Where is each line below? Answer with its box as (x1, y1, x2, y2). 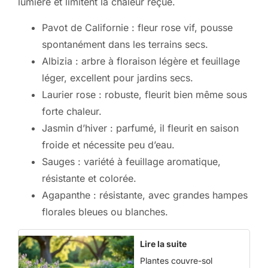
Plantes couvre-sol (140, 255, 212, 266)
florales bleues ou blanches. (42, 205, 168, 218)
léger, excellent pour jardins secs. (42, 71, 193, 84)
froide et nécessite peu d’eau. (42, 138, 175, 151)
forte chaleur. (42, 105, 102, 117)
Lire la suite (140, 238, 187, 249)
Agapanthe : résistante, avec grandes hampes (42, 188, 248, 201)
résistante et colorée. (42, 172, 136, 184)
